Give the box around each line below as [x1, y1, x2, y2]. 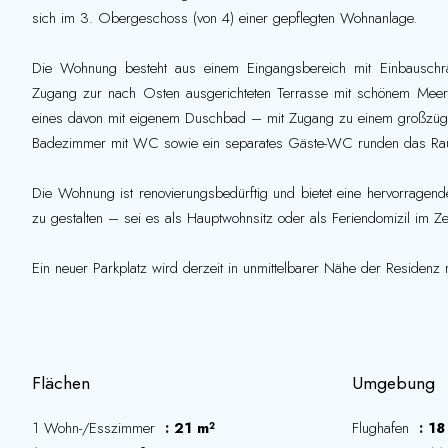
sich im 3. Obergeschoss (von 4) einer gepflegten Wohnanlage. [32, 7, 417, 29]
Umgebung [352, 370, 435, 396]
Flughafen [352, 417, 414, 439]
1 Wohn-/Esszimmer [32, 417, 160, 439]
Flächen [32, 370, 90, 396]
